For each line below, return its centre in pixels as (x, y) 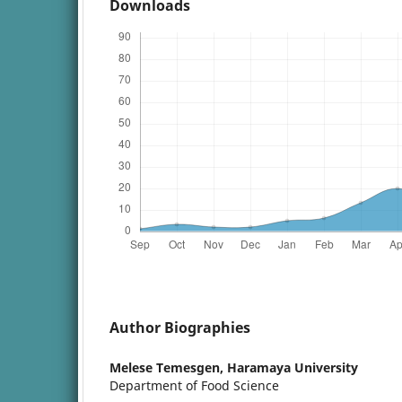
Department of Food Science (194, 385)
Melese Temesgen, (168, 367)
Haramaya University (293, 367)
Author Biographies (180, 327)
